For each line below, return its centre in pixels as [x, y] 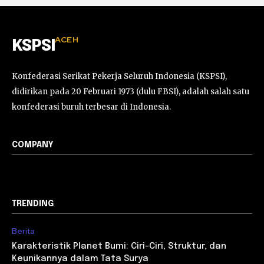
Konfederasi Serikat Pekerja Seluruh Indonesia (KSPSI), [119, 77]
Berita [23, 231]
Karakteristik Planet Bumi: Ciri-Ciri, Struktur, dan [119, 247]
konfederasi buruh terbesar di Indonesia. [91, 107]
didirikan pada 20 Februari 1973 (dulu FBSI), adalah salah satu [131, 92]
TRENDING [33, 204]
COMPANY [33, 145]
